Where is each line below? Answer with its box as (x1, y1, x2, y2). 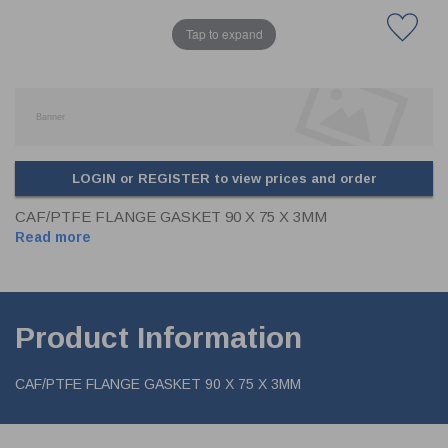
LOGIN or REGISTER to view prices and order (71, 171, 377, 187)
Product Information (15, 321, 302, 355)
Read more (15, 229, 91, 246)
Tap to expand (185, 25, 263, 43)
